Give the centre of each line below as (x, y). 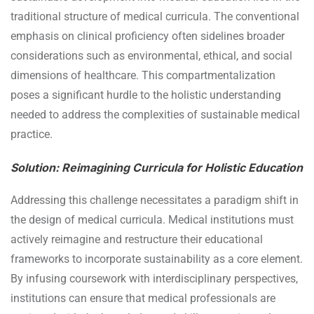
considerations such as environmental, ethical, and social (151, 55)
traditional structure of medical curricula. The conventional (155, 16)
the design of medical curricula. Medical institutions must (152, 219)
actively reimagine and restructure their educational (137, 239)
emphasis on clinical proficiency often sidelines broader (148, 36)
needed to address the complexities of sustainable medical (155, 114)
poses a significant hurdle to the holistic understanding (146, 95)
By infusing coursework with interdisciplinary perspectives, (154, 278)
